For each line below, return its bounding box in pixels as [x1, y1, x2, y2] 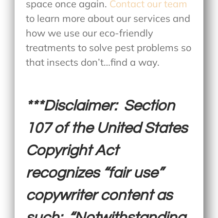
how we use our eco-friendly [26, 26, 154, 39]
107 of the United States [26, 120, 188, 136]
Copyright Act [26, 143, 119, 159]
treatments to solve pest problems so [26, 41, 192, 54]
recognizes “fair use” [26, 165, 163, 181]
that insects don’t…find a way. [26, 55, 160, 68]
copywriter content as [26, 187, 173, 203]
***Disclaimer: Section [26, 98, 175, 114]
